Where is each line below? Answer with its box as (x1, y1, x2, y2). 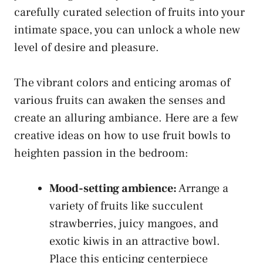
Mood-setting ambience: (49, 180, 177, 196)
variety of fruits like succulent (49, 198, 203, 214)
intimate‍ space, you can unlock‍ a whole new (14, 22, 240, 38)
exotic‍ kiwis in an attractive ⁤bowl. (49, 233, 220, 249)
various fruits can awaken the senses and (14, 92, 225, 108)
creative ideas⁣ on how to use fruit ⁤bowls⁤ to (14, 127, 231, 143)
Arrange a (177, 180, 228, 196)
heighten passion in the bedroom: (14, 145, 188, 161)
